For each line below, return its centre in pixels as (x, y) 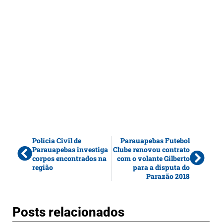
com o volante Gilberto (153, 158)
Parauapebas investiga (70, 149)
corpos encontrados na (69, 158)
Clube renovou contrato (151, 149)
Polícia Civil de (57, 140)
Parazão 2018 (168, 176)
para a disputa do (161, 167)
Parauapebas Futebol (155, 140)
